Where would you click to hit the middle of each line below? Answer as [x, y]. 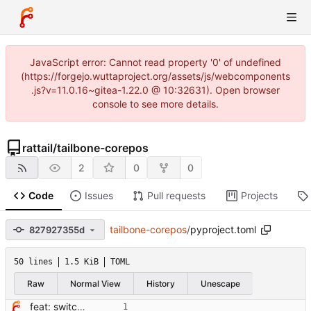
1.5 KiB [82, 262]
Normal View [95, 283]
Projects [259, 196]
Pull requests [176, 196]
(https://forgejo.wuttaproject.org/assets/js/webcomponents [155, 76]
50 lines [33, 262]
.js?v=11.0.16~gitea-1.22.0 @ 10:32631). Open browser [155, 90]
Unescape [220, 283]
